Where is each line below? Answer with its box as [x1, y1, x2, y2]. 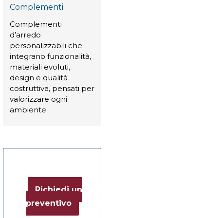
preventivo [25, 198, 72, 208]
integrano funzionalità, [10, 51, 91, 61]
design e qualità [10, 73, 68, 82]
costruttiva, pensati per [10, 83, 94, 93]
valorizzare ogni [10, 94, 67, 104]
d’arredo [10, 30, 41, 39]
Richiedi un [35, 184, 82, 194]
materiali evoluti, [10, 62, 70, 72]
